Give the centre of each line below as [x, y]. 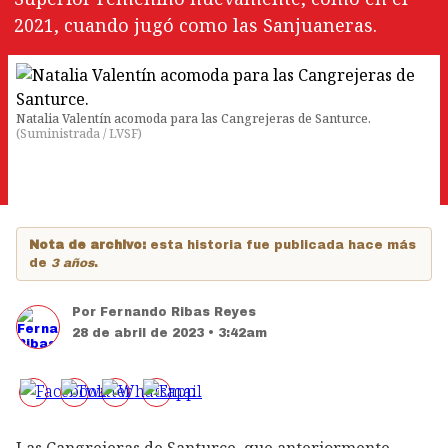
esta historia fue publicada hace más [283, 245]
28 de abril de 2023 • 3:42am [169, 333]
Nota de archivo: [89, 245]
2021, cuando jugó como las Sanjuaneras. [195, 25]
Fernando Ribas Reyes [178, 312]
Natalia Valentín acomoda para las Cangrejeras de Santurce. [193, 118]
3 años [72, 263]
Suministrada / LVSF [79, 133]
